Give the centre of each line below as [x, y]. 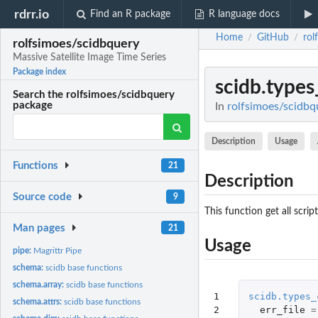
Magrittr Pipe [58, 250]
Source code [43, 197]
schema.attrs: [39, 301]
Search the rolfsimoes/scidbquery [94, 95]
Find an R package [131, 14]
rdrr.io [32, 14]
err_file [282, 309]
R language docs [244, 14]
